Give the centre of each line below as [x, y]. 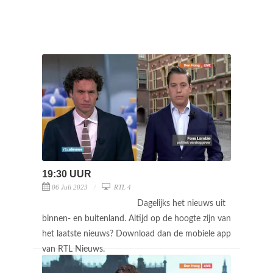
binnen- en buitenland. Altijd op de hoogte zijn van [136, 218]
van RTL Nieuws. [75, 249]
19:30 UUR [67, 174]
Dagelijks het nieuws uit [181, 203]
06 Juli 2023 [70, 187]
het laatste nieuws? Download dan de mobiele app [136, 234]
